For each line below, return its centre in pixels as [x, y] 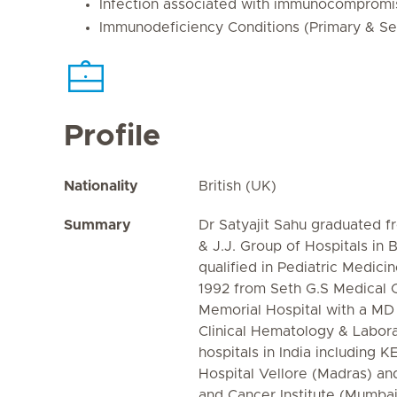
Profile [112, 136]
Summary [97, 225]
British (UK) [237, 186]
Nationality [101, 186]
